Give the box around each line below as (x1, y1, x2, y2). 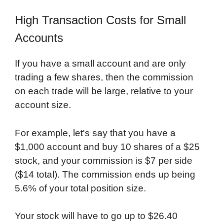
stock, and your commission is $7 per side (15, 155, 192, 166)
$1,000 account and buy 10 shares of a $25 (15, 141, 200, 152)
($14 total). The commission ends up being (15, 169, 195, 180)
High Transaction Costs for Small (15, 13, 186, 27)
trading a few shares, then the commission (15, 72, 193, 83)
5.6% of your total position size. (15, 183, 146, 193)
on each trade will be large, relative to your (15, 86, 193, 97)
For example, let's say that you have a (15, 127, 176, 138)
